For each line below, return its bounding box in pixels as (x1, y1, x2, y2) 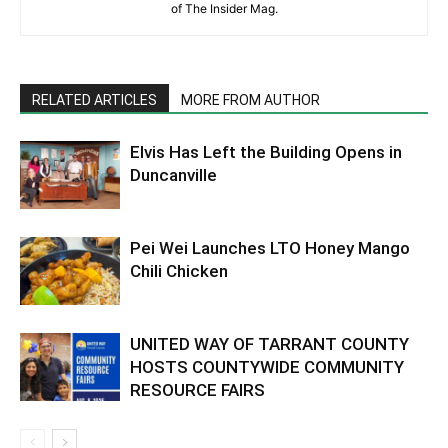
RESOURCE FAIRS (130, 379, 265, 400)
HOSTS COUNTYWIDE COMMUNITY (130, 356, 404, 377)
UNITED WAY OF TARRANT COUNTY (130, 333, 409, 354)
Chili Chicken (130, 260, 228, 281)
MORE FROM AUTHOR (181, 91, 320, 108)
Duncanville (130, 164, 217, 185)
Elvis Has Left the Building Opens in (130, 141, 402, 162)
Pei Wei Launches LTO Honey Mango (130, 237, 410, 258)
